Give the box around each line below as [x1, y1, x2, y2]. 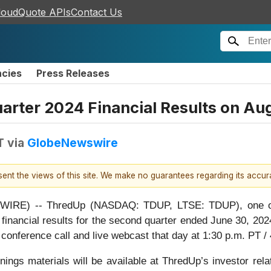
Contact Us [71, 6, 122, 18]
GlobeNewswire [27, 135, 118, 150]
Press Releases [36, 67, 109, 79]
